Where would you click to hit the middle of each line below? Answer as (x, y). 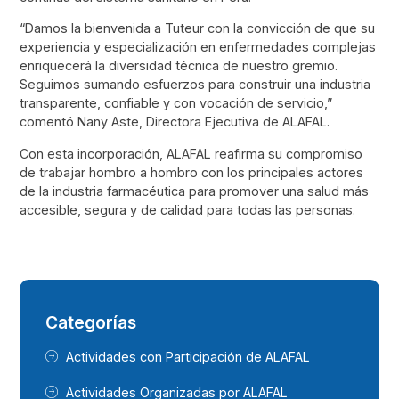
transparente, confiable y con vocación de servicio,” (176, 103)
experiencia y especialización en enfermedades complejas (198, 47)
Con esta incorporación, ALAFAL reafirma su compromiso (191, 153)
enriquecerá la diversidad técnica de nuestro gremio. (179, 66)
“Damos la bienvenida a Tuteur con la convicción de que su (198, 28)
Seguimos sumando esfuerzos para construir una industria (195, 85)
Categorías (91, 322)
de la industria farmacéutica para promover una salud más (195, 191)
